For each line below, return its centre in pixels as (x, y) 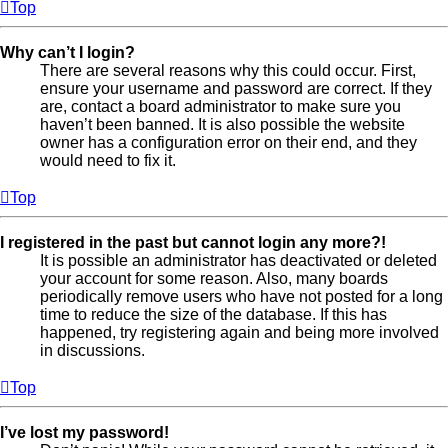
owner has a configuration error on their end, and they (228, 142)
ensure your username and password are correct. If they (236, 88)
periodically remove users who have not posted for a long (241, 296)
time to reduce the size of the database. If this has (213, 314)
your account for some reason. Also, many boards (214, 278)
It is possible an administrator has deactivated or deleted (238, 260)
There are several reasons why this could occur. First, (228, 70)
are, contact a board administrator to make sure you (220, 106)
